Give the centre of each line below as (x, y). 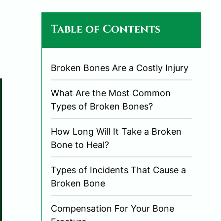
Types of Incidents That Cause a (118, 170)
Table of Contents (106, 29)
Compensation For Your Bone (112, 208)
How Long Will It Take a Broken (116, 131)
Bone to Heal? (80, 145)
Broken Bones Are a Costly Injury (120, 68)
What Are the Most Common (111, 93)
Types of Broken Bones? (102, 106)
